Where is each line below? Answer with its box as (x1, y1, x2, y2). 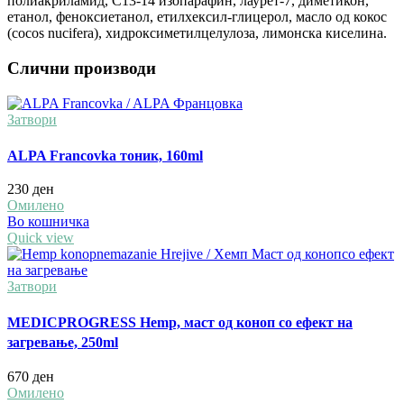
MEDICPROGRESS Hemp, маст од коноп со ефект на (7, 314, 353, 330)
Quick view (7, 230, 74, 246)
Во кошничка (7, 214, 89, 230)
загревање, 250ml (7, 334, 118, 350)
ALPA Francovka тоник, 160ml (7, 147, 203, 163)
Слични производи (7, 59, 156, 78)
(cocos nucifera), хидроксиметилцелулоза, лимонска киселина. (7, 25, 387, 41)
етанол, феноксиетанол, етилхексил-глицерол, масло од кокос (7, 9, 387, 25)
